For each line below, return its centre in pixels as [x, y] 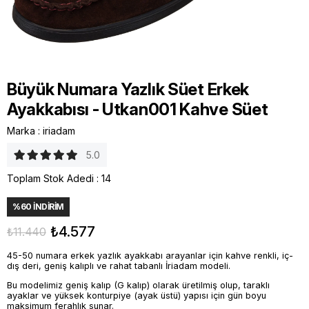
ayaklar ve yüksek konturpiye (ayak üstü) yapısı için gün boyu [137, 295]
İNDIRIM [48, 207]
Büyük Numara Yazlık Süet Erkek [128, 89]
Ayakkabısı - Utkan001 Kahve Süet [138, 109]
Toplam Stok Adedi [50, 178]
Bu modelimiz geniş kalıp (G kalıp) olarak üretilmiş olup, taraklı [138, 285]
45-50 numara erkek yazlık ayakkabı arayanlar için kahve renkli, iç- [150, 256]
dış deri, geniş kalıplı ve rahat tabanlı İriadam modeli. [119, 266]
